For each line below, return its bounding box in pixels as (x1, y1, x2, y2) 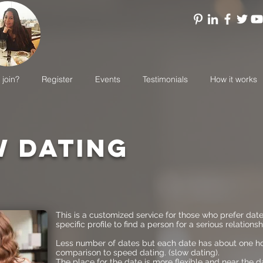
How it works (210, 74, 257, 85)
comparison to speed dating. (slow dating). (56, 248, 220, 257)
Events (95, 74, 120, 85)
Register (42, 74, 73, 85)
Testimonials (143, 74, 188, 85)
